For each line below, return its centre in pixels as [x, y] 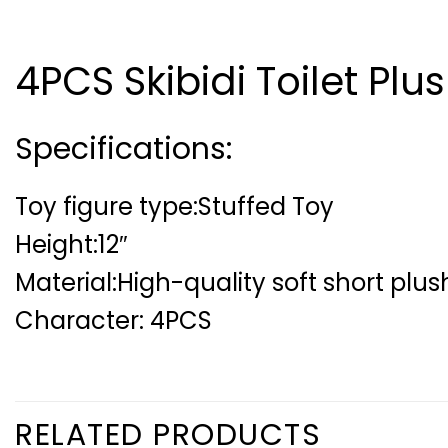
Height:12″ [71, 245]
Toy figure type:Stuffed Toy [174, 207]
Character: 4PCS [113, 321]
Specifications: [123, 149]
